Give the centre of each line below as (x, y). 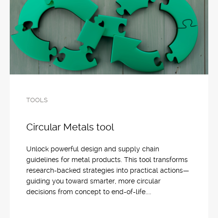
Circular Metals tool (70, 127)
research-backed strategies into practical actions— (108, 170)
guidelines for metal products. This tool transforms (107, 160)
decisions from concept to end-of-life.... (89, 192)
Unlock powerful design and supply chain (93, 149)
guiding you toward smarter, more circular (93, 181)
